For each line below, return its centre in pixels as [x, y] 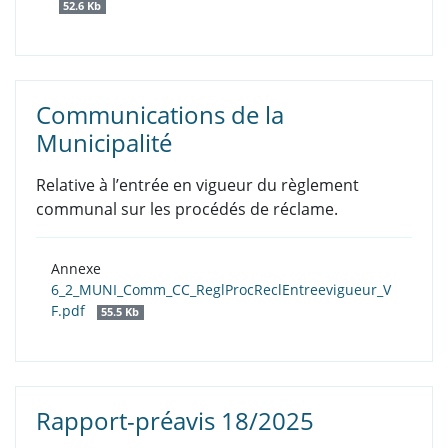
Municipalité [104, 143]
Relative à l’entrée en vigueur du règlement [197, 185]
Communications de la [160, 115]
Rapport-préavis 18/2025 [175, 421]
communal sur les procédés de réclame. [187, 209]
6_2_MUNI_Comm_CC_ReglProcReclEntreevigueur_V [221, 290]
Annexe [76, 269]
